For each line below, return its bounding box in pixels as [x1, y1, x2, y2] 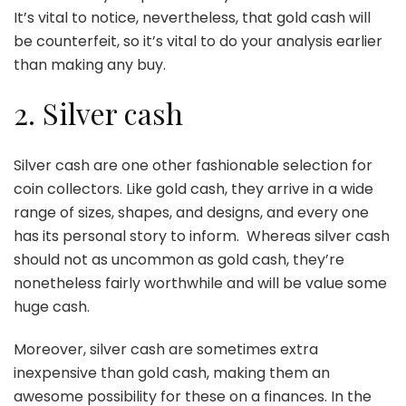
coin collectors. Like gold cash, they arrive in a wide [14, 179, 373, 200]
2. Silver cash [14, 92, 190, 132]
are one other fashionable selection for [90, 155, 372, 177]
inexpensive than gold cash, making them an [14, 362, 330, 384]
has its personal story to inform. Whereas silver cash [14, 226, 390, 247]
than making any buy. [14, 53, 166, 75]
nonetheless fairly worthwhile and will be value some [14, 273, 387, 295]
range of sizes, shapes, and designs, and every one [14, 202, 369, 224]
